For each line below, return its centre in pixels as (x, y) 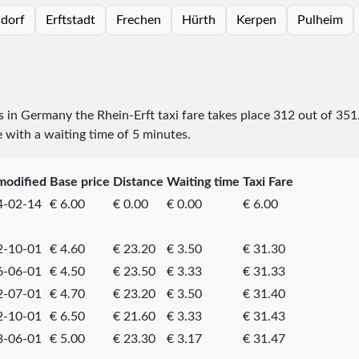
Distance (138, 182)
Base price (79, 182)
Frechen (138, 20)
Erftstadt (70, 20)
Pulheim (320, 20)
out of (315, 115)
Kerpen (256, 20)
